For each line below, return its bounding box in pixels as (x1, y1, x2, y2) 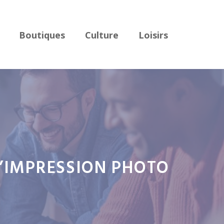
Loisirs (138, 29, 168, 41)
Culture (85, 29, 118, 41)
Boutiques (19, 29, 65, 41)
